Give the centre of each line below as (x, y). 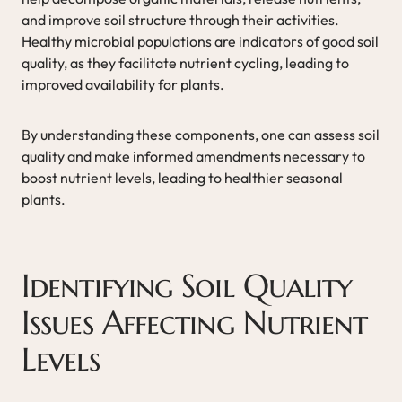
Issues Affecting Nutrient (195, 322)
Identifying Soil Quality (187, 285)
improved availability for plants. (123, 84)
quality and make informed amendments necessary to (193, 156)
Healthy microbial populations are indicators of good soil (200, 41)
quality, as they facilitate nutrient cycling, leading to (185, 62)
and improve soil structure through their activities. (180, 19)
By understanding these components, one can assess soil (201, 134)
